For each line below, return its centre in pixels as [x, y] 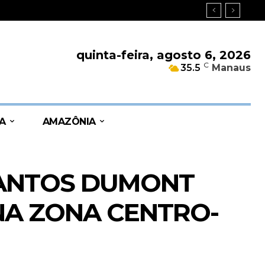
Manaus [232, 68]
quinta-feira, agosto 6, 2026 [164, 55]
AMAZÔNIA [69, 121]
